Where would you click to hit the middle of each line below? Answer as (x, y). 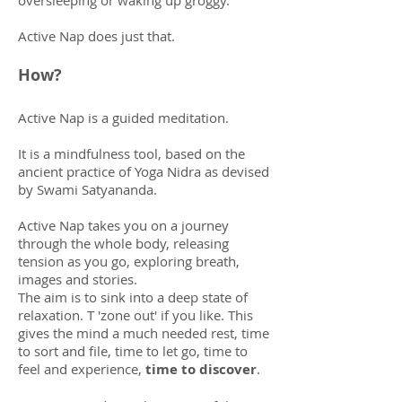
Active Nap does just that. (96, 36)
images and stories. (78, 279)
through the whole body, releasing (123, 243)
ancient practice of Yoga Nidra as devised (144, 171)
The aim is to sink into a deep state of (133, 297)
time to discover (201, 369)
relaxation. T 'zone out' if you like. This (135, 315)
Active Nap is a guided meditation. (123, 118)
